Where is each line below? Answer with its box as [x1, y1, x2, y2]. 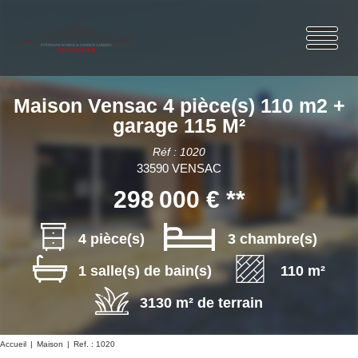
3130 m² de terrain [139, 294, 263, 311]
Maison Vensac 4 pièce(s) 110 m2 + [13, 94, 345, 117]
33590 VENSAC [137, 161, 221, 175]
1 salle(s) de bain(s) [78, 262, 213, 279]
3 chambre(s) [228, 230, 318, 247]
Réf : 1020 [153, 145, 205, 158]
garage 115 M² [113, 114, 245, 137]
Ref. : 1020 [74, 340, 115, 349]
